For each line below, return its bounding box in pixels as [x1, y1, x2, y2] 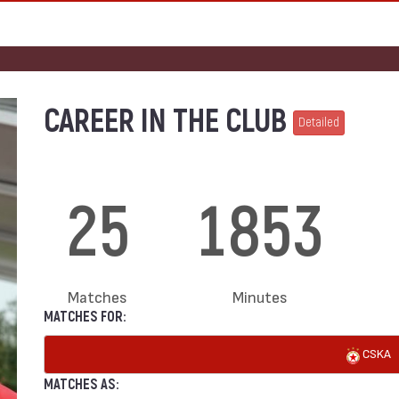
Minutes [232, 287, 289, 305]
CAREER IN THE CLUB [44, 102, 293, 142]
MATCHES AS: [44, 376, 118, 394]
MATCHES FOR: [44, 308, 126, 326]
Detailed [298, 114, 339, 132]
